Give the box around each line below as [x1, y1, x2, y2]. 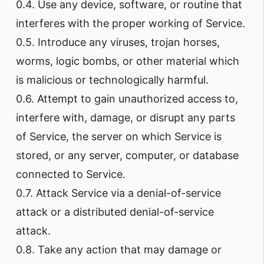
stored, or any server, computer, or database [16, 149, 239, 161]
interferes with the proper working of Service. [16, 17, 245, 29]
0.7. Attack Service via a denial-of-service [16, 187, 221, 199]
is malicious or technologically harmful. [16, 74, 209, 86]
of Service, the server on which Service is [16, 130, 222, 143]
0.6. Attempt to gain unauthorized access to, [16, 93, 238, 105]
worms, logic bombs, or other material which [16, 55, 239, 67]
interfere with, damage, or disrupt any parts [16, 111, 235, 124]
